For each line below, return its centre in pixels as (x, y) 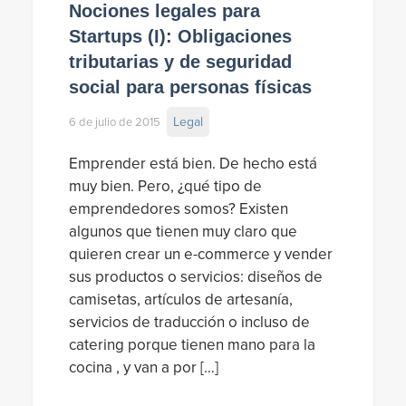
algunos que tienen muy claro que (184, 232)
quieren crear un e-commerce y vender (201, 255)
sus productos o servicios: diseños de (196, 277)
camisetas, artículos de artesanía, (181, 300)
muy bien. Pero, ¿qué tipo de (166, 187)
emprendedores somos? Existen (179, 209)
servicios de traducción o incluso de (190, 323)
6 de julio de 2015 (115, 122)
